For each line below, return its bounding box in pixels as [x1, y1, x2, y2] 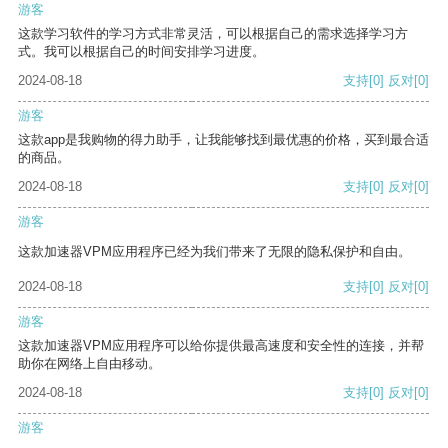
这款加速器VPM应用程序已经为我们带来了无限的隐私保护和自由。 [18, 244, 411, 260]
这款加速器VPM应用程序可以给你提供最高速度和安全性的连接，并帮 [18, 338, 424, 354]
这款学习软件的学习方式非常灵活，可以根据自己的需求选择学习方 [18, 26, 408, 42]
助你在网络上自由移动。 [18, 356, 161, 372]
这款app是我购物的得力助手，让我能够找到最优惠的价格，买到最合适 [18, 132, 429, 148]
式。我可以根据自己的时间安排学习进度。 [18, 44, 265, 60]
